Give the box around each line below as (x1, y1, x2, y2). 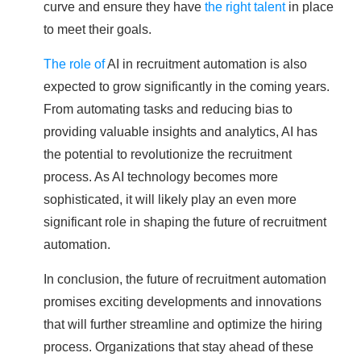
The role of (44, 56, 105, 71)
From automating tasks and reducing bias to (44, 101, 293, 116)
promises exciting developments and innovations (44, 293, 322, 309)
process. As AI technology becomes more (44, 168, 278, 184)
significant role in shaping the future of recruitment (44, 214, 326, 229)
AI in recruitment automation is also (105, 56, 307, 71)
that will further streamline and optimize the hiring (44, 316, 322, 331)
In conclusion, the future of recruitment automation (44, 271, 326, 286)
